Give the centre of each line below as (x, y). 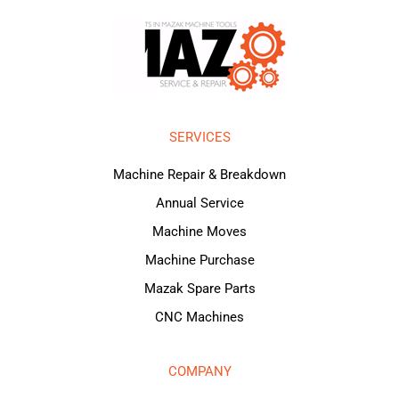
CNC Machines (199, 317)
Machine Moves (199, 231)
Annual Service (199, 203)
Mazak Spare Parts (199, 288)
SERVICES (199, 137)
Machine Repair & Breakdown (199, 174)
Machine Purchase (199, 260)
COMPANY (199, 371)
